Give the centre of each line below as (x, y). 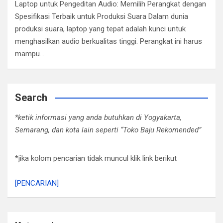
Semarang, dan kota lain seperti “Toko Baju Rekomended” (108, 130)
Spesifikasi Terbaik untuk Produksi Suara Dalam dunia (102, 16)
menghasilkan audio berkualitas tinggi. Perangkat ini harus (109, 41)
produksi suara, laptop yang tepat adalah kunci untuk (100, 29)
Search (31, 98)
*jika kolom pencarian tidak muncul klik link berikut (96, 158)
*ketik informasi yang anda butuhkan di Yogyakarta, (98, 117)
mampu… (30, 54)
